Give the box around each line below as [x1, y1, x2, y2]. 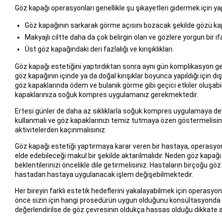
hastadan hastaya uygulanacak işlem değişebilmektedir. [14, 170, 193, 178]
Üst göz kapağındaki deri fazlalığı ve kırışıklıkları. [24, 45, 174, 53]
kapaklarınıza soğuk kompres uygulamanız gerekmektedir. [14, 90, 198, 99]
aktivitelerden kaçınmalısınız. [14, 125, 107, 134]
